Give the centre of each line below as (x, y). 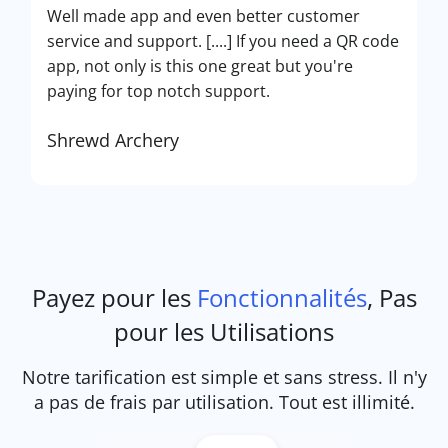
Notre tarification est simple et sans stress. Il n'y (224, 377)
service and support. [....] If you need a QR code (223, 41)
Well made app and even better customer (203, 16)
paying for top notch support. (158, 91)
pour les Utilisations (224, 331)
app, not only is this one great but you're (200, 66)
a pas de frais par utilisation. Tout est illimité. (224, 402)
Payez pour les (114, 297)
